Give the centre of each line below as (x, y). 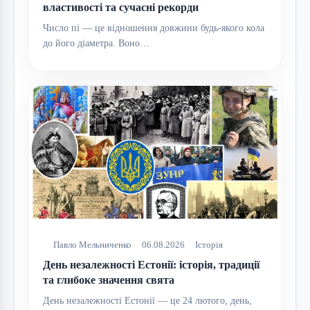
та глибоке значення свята (109, 280)
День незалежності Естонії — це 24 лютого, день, (147, 301)
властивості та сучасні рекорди (121, 8)
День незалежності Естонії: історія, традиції (151, 265)
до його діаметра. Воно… (96, 44)
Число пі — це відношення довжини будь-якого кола (154, 28)
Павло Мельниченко (92, 245)
